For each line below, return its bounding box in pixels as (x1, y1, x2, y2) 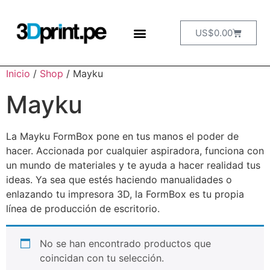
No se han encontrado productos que (40, 237, 211, 250)
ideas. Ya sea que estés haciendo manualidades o (6, 174, 232, 186)
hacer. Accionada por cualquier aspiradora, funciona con (6, 145, 264, 157)
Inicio (6, 67, 30, 80)
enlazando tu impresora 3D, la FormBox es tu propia (6, 188, 244, 201)
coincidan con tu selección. (40, 251, 164, 264)
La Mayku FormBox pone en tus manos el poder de (6, 130, 239, 143)
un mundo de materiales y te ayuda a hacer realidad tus (6, 159, 260, 172)
